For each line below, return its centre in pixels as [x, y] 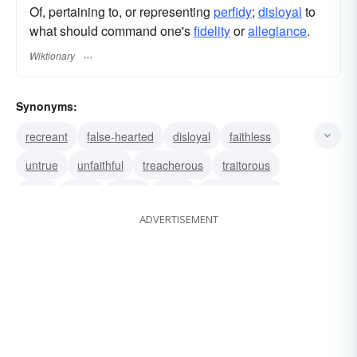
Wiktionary [52, 55]
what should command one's [112, 31]
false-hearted [120, 136]
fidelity [212, 31]
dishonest [123, 222]
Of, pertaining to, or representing [122, 12]
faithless [250, 136]
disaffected [53, 222]
